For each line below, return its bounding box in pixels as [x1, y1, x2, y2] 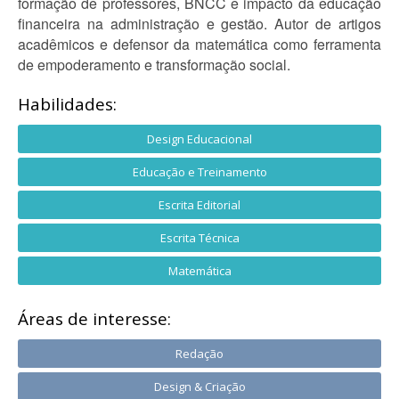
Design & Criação [153, 379, 246, 395]
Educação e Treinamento [132, 164, 267, 180]
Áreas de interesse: [18, 307, 171, 330]
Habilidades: [18, 93, 117, 116]
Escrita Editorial [159, 197, 240, 213]
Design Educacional [147, 131, 252, 147]
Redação [175, 346, 224, 362]
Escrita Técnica [159, 230, 240, 246]
